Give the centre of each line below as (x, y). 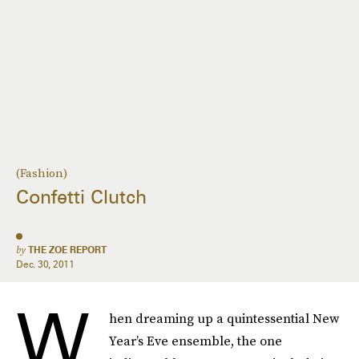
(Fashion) (42, 173)
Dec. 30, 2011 (45, 264)
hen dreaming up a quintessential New (224, 318)
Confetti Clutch (81, 197)
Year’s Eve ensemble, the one (196, 341)
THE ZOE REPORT (67, 250)
